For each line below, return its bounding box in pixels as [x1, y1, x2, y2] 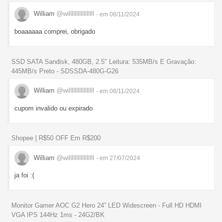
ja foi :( [14, 171, 34, 179]
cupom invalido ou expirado [14, 104, 93, 112]
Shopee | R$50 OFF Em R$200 [11, 134, 101, 142]
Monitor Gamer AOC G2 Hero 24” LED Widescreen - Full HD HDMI [11, 202, 202, 210]
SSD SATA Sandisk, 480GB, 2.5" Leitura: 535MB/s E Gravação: [11, 57, 196, 65]
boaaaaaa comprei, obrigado [14, 27, 95, 35]
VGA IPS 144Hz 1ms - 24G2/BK [11, 211, 105, 219]
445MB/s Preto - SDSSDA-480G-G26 [11, 67, 118, 75]
